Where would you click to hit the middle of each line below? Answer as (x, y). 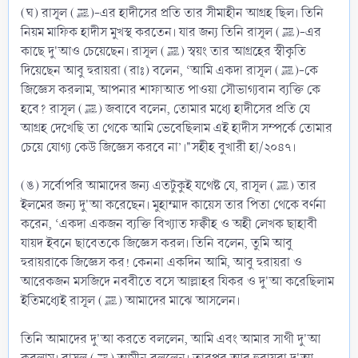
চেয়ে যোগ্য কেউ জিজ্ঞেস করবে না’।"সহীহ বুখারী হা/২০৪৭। (158, 147)
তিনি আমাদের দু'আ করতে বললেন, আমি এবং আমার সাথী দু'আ (171, 339)
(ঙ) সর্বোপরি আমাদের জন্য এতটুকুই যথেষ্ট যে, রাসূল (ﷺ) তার (148, 185)
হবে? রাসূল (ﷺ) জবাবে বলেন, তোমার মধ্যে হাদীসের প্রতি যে (52, 109)
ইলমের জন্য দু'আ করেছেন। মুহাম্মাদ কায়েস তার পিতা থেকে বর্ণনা (173, 205)
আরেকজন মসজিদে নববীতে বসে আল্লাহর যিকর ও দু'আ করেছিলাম (177, 281)
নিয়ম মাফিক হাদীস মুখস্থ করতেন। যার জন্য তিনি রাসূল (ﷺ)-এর (151, 32)
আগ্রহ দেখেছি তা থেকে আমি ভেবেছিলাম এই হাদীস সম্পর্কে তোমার (177, 128)
